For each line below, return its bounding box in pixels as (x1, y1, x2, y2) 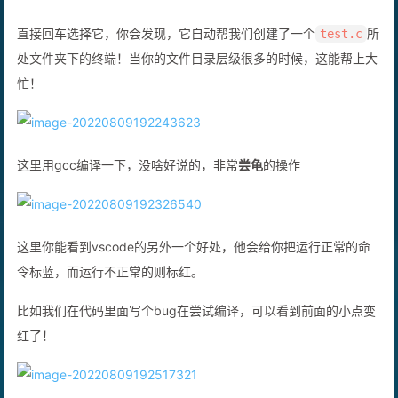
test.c (320, 45, 362, 60)
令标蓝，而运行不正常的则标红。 (17, 283, 203, 298)
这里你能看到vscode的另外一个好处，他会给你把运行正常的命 (17, 258, 370, 274)
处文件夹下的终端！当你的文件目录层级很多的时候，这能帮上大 (17, 69, 378, 85)
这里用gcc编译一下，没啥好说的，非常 (17, 176, 238, 192)
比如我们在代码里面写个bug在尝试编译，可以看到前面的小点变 (17, 322, 376, 338)
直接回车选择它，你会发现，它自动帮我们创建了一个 (17, 44, 315, 60)
